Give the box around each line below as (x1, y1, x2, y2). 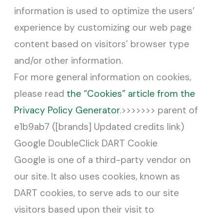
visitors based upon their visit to (14, 203, 155, 216)
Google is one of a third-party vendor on (14, 153, 191, 166)
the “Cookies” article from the (67, 87, 196, 100)
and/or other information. (14, 54, 123, 67)
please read (14, 87, 67, 100)
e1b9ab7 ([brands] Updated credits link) (14, 120, 185, 133)
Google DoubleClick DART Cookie (14, 137, 158, 149)
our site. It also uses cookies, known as (14, 170, 181, 182)
